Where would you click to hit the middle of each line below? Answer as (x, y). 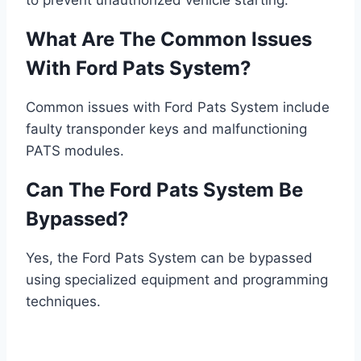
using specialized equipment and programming (177, 280)
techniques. (63, 302)
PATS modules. (75, 151)
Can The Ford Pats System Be (164, 190)
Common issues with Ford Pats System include (178, 108)
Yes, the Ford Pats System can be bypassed (169, 258)
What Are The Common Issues (169, 39)
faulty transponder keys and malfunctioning (166, 129)
